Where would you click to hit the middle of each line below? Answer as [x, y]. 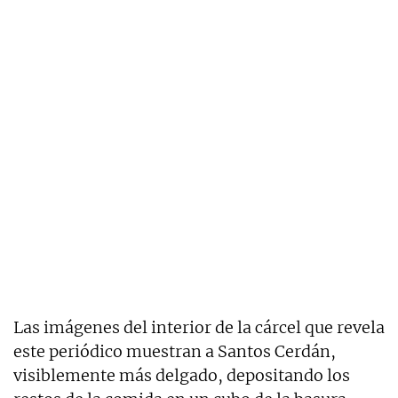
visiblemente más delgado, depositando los [182, 375]
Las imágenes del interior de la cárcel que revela [199, 327]
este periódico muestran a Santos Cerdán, [175, 351]
